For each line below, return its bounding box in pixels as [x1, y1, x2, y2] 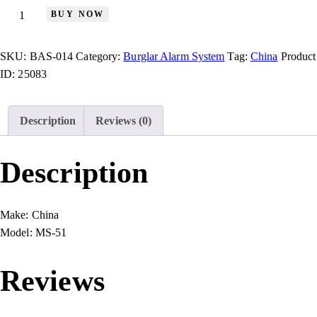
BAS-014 [29, 50, 74, 62]
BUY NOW [51, 9, 105, 19]
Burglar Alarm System [123, 50, 225, 62]
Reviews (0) [96, 115, 152, 127]
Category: [76, 50, 124, 62]
